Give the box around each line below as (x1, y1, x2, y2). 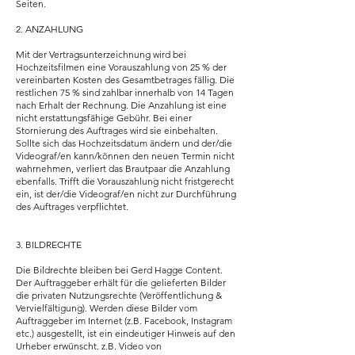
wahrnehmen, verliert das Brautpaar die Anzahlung (16, 162, 230, 174)
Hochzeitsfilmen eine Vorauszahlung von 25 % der (16, 61, 227, 73)
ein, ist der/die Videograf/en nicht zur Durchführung (16, 188, 236, 200)
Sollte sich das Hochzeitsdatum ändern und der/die (16, 137, 232, 149)
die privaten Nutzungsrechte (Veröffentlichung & (16, 289, 222, 301)
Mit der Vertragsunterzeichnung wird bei (16, 48, 186, 60)
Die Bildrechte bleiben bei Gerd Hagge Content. (16, 264, 223, 276)
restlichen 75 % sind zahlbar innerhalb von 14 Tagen (16, 86, 234, 98)
